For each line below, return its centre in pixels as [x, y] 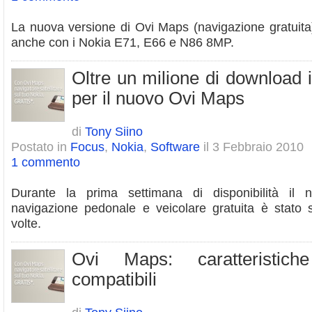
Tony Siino [114, 131]
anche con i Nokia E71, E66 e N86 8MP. [123, 42]
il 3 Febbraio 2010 [252, 147]
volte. [26, 223]
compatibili [114, 279]
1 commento [46, 162]
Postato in [41, 147]
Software [175, 147]
